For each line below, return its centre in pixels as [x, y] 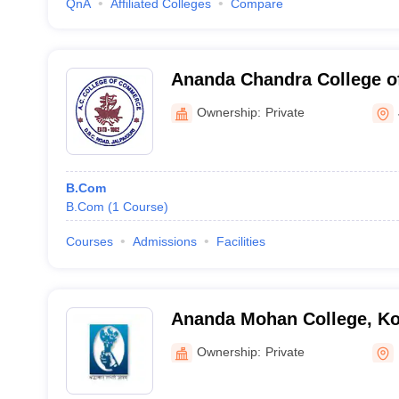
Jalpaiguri [213, 102]
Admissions [164, 241]
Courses [89, 241]
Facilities [240, 241]
